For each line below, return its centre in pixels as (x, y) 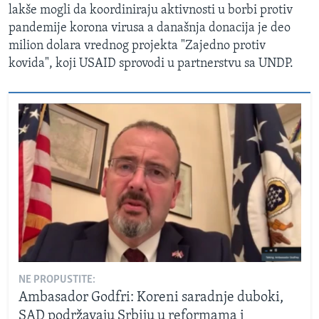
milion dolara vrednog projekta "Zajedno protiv (137, 46)
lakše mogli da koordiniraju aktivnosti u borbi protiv (151, 11)
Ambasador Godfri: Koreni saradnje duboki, (151, 298)
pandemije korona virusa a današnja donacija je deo (150, 28)
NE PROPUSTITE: (57, 280)
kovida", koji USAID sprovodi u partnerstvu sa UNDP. (151, 64)
